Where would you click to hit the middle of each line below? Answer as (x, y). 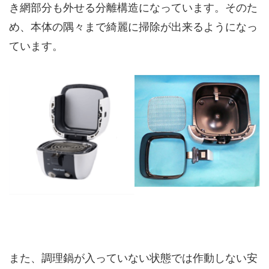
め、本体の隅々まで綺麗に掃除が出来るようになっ (133, 27)
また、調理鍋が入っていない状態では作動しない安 (133, 258)
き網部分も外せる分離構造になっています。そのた (133, 8)
